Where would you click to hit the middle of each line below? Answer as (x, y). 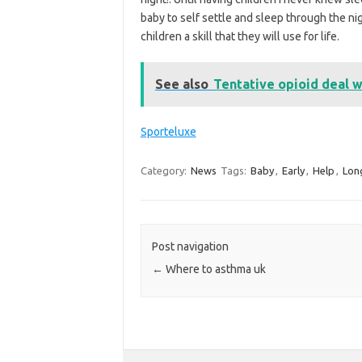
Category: (164, 170)
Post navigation (190, 247)
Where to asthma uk (214, 269)
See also (181, 84)
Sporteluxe (168, 131)
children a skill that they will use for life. (240, 36)
